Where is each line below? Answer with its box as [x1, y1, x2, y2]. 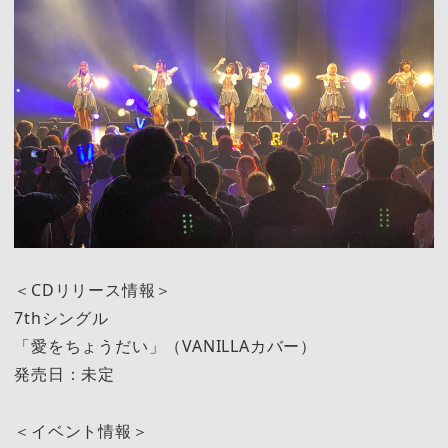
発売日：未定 [14, 363, 115, 386]
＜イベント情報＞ [14, 419, 149, 442]
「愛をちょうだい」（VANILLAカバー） [14, 335, 317, 358]
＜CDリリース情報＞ [14, 279, 173, 302]
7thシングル [14, 307, 109, 330]
